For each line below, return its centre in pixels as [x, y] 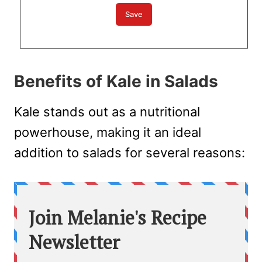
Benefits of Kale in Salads [116, 82]
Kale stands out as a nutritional [107, 112]
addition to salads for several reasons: [130, 153]
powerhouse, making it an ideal [108, 132]
